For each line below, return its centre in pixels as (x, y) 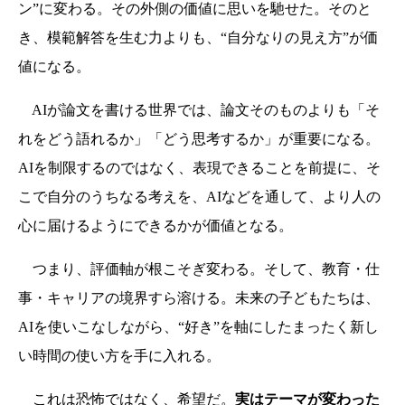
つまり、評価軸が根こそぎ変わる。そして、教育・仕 (199, 269)
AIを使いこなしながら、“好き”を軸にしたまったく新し (198, 327)
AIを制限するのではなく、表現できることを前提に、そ (199, 168)
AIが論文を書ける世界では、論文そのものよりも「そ (199, 110)
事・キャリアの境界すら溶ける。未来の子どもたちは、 (199, 298)
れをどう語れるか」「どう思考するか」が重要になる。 (199, 139)
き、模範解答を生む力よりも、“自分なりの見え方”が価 (198, 38)
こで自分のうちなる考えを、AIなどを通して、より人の (199, 197)
